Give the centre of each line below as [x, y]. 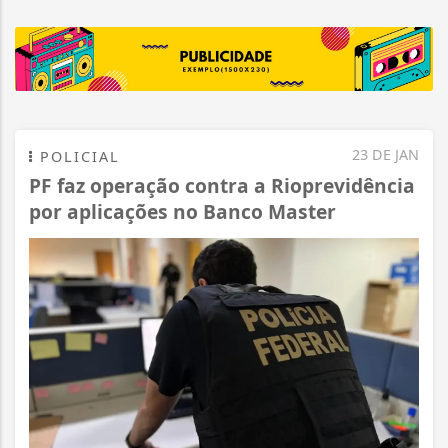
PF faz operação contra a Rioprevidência [222, 186]
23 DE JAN [385, 155]
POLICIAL [77, 157]
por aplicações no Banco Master [182, 212]
